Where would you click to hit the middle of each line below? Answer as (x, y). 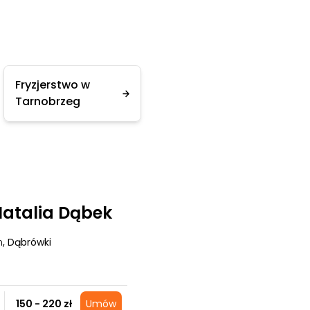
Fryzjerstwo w (53, 85)
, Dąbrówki (27, 242)
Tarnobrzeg (48, 101)
